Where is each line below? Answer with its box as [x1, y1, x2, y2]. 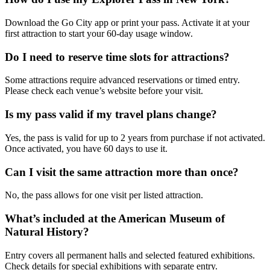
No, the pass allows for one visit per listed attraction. [5, 190, 203, 201]
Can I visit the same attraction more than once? [5, 165, 239, 178]
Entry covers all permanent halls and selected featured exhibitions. [5, 250, 255, 260]
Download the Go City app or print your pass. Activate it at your [5, 17, 250, 28]
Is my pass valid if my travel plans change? [5, 108, 217, 121]
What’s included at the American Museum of [5, 212, 225, 225]
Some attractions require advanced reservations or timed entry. [5, 75, 240, 86]
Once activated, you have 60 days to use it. [5, 143, 168, 154]
